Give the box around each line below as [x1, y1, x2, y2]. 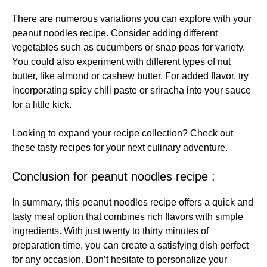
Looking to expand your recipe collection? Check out [12, 128, 233, 138]
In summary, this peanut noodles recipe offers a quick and [12, 197, 253, 207]
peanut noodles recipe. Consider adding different [12, 27, 218, 38]
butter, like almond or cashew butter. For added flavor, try [12, 70, 249, 81]
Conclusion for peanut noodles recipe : [12, 169, 215, 183]
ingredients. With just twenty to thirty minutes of [12, 225, 209, 236]
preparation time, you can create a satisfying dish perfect [12, 240, 249, 250]
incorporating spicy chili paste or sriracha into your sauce [12, 85, 251, 95]
